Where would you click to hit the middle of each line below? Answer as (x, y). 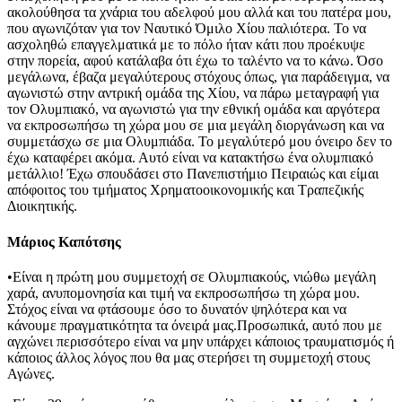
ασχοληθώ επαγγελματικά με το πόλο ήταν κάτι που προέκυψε (186, 45)
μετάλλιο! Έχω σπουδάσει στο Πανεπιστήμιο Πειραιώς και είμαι (193, 174)
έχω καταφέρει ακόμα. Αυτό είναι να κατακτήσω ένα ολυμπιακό (190, 158)
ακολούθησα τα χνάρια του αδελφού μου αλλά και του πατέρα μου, (199, 13)
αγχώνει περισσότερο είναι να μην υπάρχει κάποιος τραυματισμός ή (201, 341)
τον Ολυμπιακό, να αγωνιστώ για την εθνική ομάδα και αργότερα (193, 109)
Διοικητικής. (42, 206)
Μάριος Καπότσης (64, 241)
